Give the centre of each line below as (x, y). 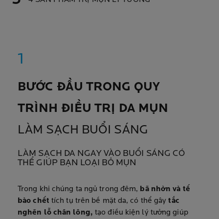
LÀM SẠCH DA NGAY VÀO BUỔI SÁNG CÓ (101, 154)
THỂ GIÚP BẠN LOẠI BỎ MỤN (77, 163)
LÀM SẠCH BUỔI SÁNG (83, 130)
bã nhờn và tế (165, 189)
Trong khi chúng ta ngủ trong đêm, (79, 189)
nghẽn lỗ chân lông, (56, 213)
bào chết (34, 201)
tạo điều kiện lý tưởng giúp (142, 213)
